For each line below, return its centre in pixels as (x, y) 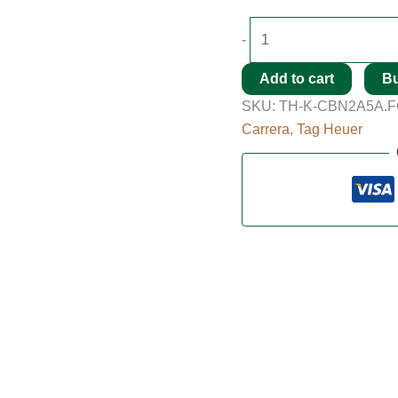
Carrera (266, 129)
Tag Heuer (330, 129)
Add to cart (297, 79)
